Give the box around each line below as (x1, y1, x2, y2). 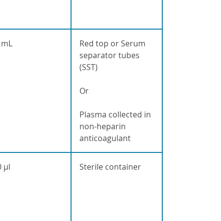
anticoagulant (79, 133, 131, 144)
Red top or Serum (79, 38, 146, 49)
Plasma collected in (79, 109, 151, 120)
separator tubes (79, 50, 140, 61)
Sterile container (79, 161, 141, 173)
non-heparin (79, 121, 126, 132)
